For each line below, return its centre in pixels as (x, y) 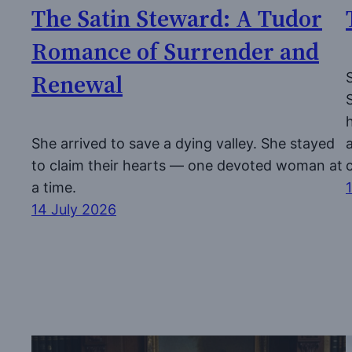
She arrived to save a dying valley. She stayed (183, 143)
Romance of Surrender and (175, 51)
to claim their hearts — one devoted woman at (187, 165)
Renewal (77, 84)
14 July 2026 (74, 209)
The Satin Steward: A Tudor (177, 18)
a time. (54, 187)
